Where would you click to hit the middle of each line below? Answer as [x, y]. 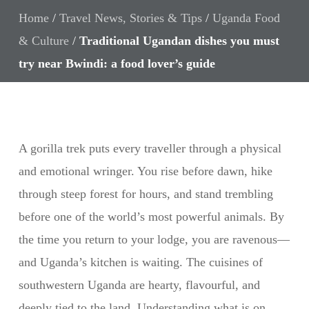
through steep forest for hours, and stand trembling [146, 194]
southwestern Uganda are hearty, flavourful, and [139, 285]
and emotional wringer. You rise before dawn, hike [145, 171]
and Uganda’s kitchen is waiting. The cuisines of [140, 262]
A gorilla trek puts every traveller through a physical [150, 148]
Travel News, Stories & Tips [130, 18]
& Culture [43, 41]
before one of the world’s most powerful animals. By [151, 217]
